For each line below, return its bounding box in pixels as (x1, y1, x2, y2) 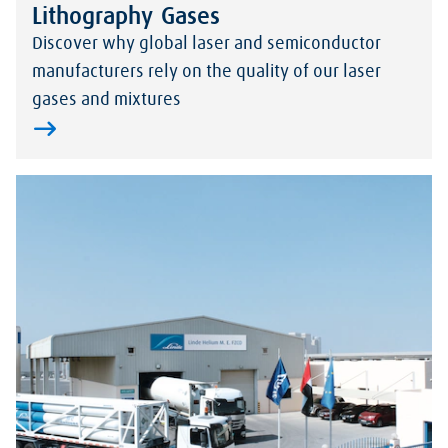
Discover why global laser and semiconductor (32, 35, 381, 54)
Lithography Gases (32, 5, 220, 30)
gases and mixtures (32, 91, 181, 110)
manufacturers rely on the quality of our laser (32, 63, 381, 82)
